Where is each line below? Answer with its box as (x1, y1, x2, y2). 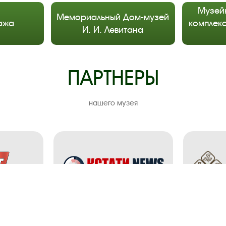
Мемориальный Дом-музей (56, 11, 169, 23)
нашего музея (88, 98, 138, 108)
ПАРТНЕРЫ (67, 66, 159, 91)
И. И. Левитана (82, 24, 144, 35)
